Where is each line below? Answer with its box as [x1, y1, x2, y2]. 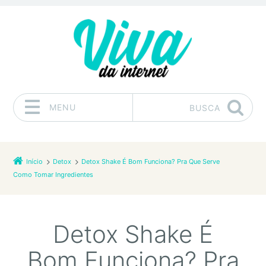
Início [26, 157, 43, 166]
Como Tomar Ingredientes [13, 170, 94, 179]
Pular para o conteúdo [13, 126, 100, 137]
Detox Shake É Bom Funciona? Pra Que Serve [81, 157, 220, 166]
